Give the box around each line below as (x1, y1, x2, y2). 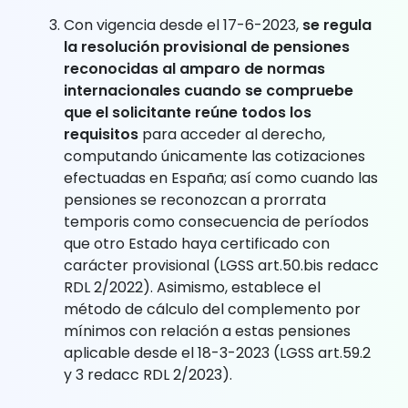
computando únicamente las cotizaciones (64, 145, 365, 167)
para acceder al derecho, (138, 123, 325, 145)
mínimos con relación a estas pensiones (64, 320, 351, 342)
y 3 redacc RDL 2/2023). (64, 363, 232, 385)
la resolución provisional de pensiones (64, 36, 350, 57)
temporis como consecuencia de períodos (64, 210, 369, 232)
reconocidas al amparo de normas (64, 57, 325, 79)
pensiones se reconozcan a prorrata (64, 189, 326, 210)
